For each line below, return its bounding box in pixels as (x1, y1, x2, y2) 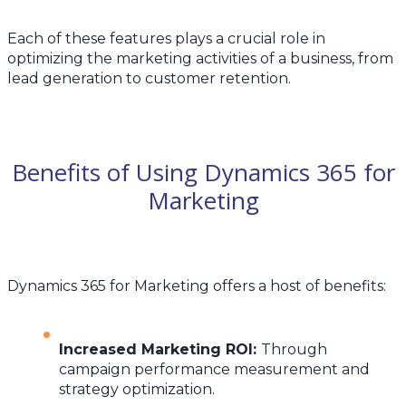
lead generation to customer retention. (7, 69, 291, 87)
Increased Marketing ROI (59, 340, 253, 358)
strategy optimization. (59, 380, 215, 398)
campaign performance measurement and (59, 360, 370, 378)
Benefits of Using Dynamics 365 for (11, 156, 395, 189)
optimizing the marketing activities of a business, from (7, 49, 393, 67)
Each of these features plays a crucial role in (7, 29, 325, 47)
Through (261, 340, 327, 358)
